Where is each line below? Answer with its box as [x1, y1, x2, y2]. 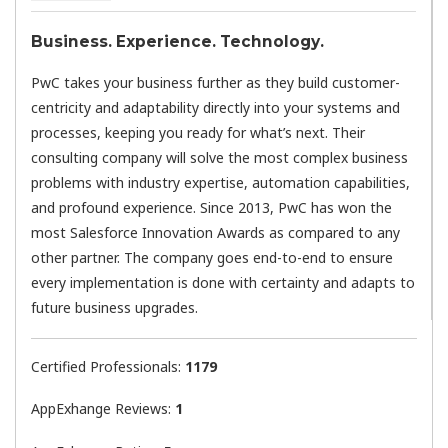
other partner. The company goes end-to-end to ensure [31, 248, 393, 268]
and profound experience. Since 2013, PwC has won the [31, 198, 392, 218]
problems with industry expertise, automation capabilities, [31, 173, 410, 193]
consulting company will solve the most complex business [31, 148, 408, 168]
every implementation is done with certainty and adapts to [31, 273, 415, 293]
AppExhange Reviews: [31, 399, 175, 419]
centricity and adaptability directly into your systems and [31, 98, 400, 118]
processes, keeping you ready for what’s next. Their [31, 123, 365, 143]
